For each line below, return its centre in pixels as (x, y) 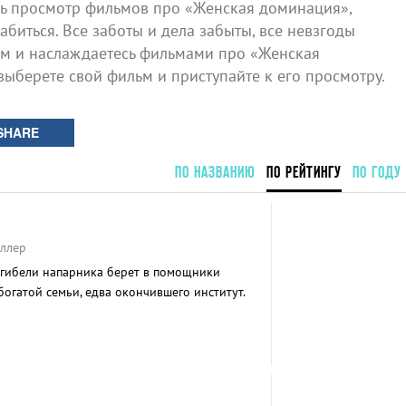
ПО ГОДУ (377, 172)
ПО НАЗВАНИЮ (215, 172)
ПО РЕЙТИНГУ (304, 172)
